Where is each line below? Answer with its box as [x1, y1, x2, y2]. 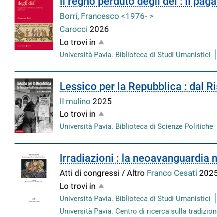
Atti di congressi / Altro [60, 168, 147, 178]
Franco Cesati [147, 168, 200, 178]
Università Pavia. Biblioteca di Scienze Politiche [60, 122, 214, 131]
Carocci [60, 24, 90, 34]
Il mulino [60, 96, 93, 106]
